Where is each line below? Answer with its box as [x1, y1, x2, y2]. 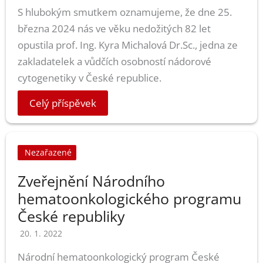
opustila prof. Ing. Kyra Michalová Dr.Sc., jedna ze [18, 38, 238, 52]
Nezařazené [25, 146, 72, 158]
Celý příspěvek [29, 96, 96, 110]
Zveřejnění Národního [18, 170, 165, 191]
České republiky [18, 205, 125, 226]
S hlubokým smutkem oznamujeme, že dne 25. [18, 5, 232, 19]
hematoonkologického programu [18, 188, 241, 208]
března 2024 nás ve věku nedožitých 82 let [18, 21, 211, 35]
